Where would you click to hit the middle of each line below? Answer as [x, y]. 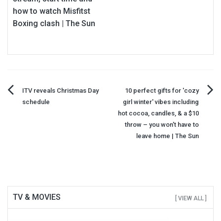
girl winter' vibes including [161, 102]
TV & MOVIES [37, 197]
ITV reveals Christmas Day [60, 91]
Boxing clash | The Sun [54, 24]
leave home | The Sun [167, 136]
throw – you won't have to [162, 125]
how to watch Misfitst [52, 11]
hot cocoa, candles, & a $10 [158, 113]
